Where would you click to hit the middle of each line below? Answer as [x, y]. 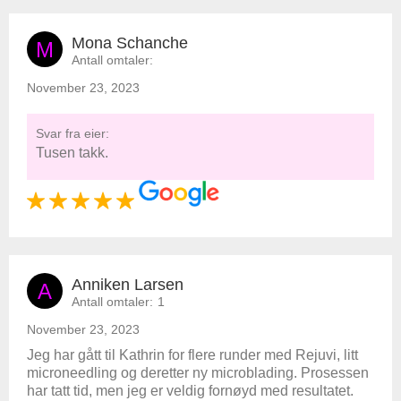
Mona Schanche [130, 43]
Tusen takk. [72, 153]
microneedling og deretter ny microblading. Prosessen [198, 373]
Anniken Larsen [128, 285]
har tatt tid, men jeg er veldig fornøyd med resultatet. [190, 391]
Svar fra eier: [73, 133]
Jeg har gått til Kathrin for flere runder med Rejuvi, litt [192, 355]
